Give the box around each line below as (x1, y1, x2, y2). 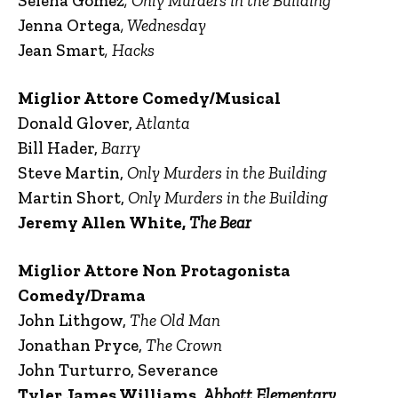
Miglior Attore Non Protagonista (18, 260, 291, 281)
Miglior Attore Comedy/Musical (18, 88, 281, 108)
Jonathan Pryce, (18, 335, 146, 355)
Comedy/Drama (18, 285, 146, 306)
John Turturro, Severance (18, 360, 218, 380)
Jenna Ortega (18, 15, 121, 36)
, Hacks (105, 40, 155, 60)
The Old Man (130, 310, 220, 330)
